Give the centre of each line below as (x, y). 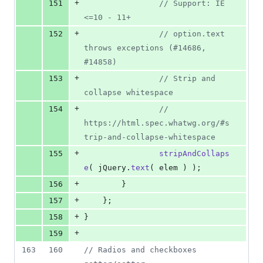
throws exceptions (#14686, (145, 48)
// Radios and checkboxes (140, 250)
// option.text (192, 34)
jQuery (112, 168)
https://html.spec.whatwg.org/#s (157, 123)
